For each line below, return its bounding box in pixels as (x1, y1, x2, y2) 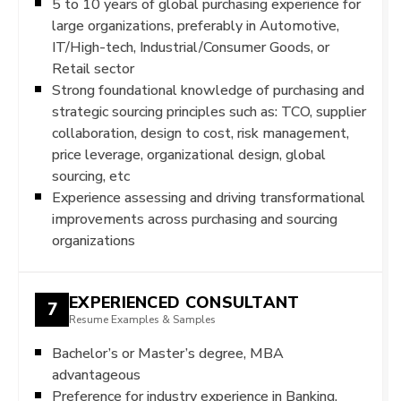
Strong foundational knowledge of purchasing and (52, 81, 364, 98)
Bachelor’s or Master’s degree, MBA (52, 344, 284, 362)
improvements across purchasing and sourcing (52, 209, 337, 227)
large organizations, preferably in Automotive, (52, 16, 339, 34)
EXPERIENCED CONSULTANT (69, 293, 300, 312)
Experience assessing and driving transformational (52, 188, 365, 206)
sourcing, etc (52, 166, 130, 184)
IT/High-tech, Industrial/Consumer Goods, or (52, 38, 329, 55)
